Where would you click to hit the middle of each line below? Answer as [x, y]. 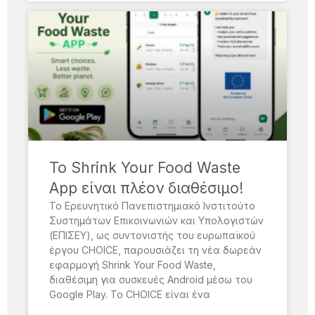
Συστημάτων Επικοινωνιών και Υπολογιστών [156, 221]
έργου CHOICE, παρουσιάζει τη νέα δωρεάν [155, 250]
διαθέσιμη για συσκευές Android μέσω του [151, 280]
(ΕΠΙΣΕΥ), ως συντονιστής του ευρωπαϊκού [152, 236]
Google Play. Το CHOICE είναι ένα [130, 295]
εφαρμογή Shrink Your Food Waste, [133, 265]
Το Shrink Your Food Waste [145, 168]
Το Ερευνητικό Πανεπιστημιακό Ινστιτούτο [152, 206]
